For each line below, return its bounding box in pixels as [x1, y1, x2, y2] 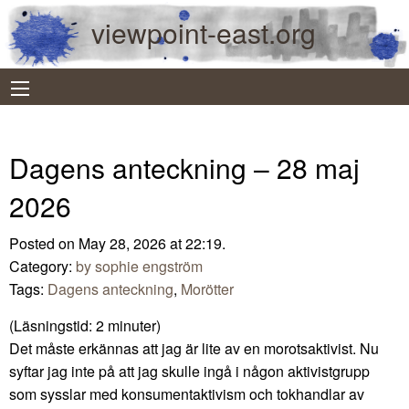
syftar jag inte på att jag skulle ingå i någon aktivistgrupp [9, 360, 370, 382]
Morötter [181, 278, 234, 299]
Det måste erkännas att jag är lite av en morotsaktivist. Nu [9, 337, 379, 359]
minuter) [108, 314, 161, 336]
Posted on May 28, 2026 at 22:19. [9, 232, 225, 254]
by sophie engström [76, 255, 203, 277]
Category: [9, 255, 76, 277]
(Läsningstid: [9, 314, 96, 336]
